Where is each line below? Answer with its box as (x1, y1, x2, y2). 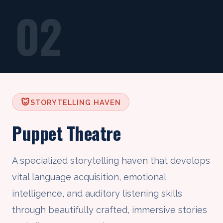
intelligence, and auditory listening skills (12, 188, 182, 199)
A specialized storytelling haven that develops (12, 155, 210, 166)
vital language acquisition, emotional (12, 172, 166, 183)
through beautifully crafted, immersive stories (12, 205, 207, 216)
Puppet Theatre (12, 119, 120, 146)
